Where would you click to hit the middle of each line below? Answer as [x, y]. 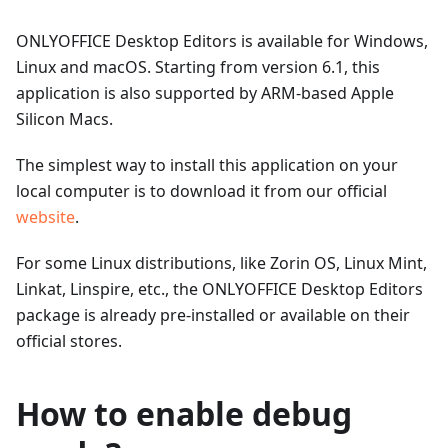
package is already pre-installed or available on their [213, 315]
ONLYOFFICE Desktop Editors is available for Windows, [222, 41]
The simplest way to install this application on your [207, 165]
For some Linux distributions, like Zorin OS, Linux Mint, [221, 263]
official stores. [69, 341]
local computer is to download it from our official [201, 191]
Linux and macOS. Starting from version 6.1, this [198, 67]
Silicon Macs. [64, 119]
